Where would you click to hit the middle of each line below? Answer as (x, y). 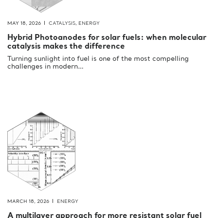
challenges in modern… (45, 67)
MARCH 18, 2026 (28, 202)
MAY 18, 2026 (24, 24)
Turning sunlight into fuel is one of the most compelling (98, 59)
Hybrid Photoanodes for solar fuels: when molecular (107, 38)
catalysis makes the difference (66, 47)
